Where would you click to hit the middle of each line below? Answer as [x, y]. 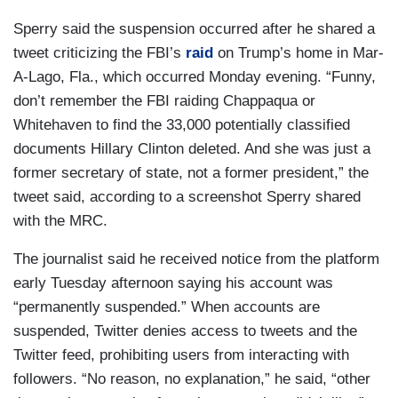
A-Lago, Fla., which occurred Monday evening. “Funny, [195, 77]
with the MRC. [60, 221]
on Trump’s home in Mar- [298, 53]
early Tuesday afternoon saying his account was [173, 283]
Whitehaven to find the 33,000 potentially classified [182, 125]
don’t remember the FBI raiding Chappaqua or [164, 101]
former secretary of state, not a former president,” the [191, 173]
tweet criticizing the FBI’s [99, 53]
